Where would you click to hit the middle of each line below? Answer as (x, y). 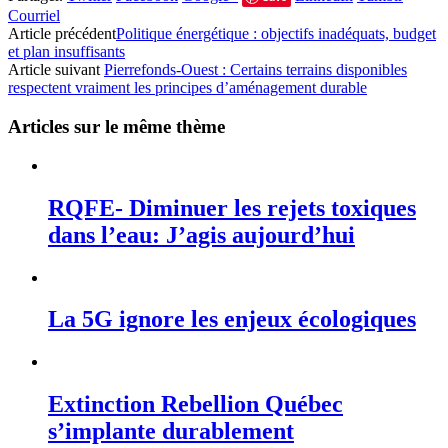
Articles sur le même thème (116, 126)
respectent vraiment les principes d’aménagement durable (187, 88)
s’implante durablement (171, 431)
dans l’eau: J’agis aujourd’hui (201, 234)
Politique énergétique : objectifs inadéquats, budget (276, 34)
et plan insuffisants (66, 52)
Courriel (34, 16)
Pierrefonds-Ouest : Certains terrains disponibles (255, 70)
